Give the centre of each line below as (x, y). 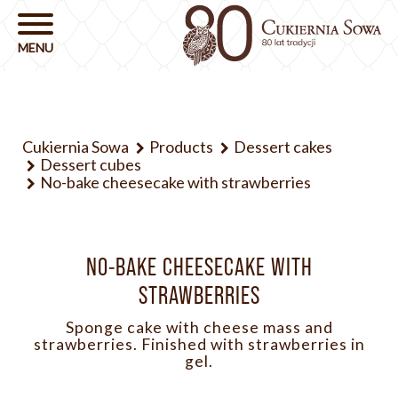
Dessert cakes (283, 147)
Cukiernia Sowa (76, 147)
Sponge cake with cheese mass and (199, 327)
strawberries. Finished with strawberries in (199, 344)
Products (181, 147)
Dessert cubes (91, 164)
